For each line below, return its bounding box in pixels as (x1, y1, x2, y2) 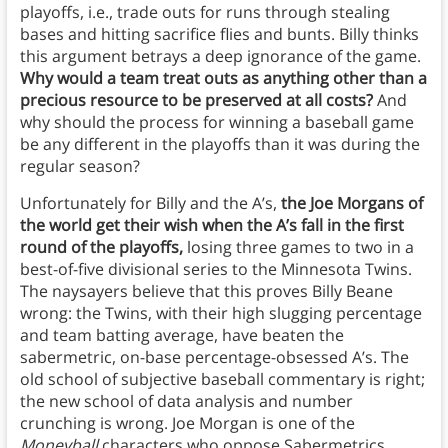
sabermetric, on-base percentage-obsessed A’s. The (19, 346, 409, 369)
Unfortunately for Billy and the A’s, (19, 192, 281, 215)
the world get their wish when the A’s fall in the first (19, 214, 404, 237)
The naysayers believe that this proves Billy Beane (19, 280, 393, 303)
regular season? (19, 155, 140, 178)
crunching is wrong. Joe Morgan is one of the (19, 412, 355, 435)
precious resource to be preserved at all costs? (19, 89, 373, 112)
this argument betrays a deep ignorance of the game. (19, 45, 421, 68)
